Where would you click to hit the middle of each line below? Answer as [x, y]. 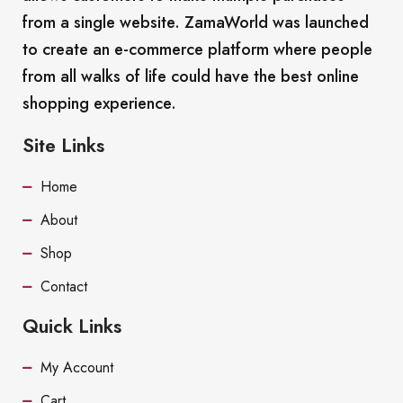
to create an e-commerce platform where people [198, 49]
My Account [77, 367]
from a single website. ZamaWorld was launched [196, 22]
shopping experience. [100, 103]
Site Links [64, 146]
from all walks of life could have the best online [191, 76]
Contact [64, 287]
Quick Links [72, 327]
